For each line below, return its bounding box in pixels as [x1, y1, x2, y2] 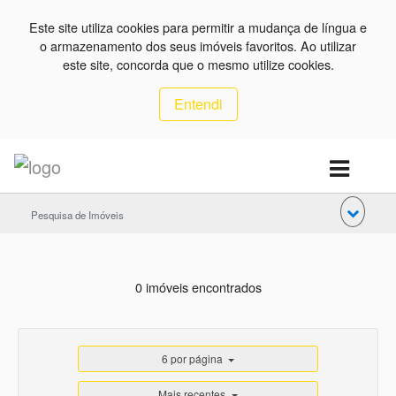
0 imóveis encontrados [134, 277, 262, 296]
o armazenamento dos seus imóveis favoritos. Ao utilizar [40, 36, 356, 55]
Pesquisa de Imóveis [31, 207, 124, 222]
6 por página [161, 351, 223, 367]
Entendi [173, 94, 223, 114]
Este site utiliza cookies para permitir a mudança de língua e [29, 18, 367, 36]
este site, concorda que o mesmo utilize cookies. [62, 55, 334, 73]
